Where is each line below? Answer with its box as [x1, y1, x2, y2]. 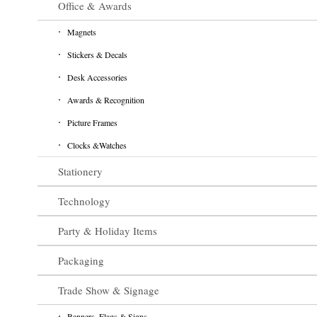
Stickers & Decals [67, 48, 127, 60]
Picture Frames [67, 116, 117, 128]
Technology [57, 193, 110, 208]
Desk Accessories [67, 71, 127, 83]
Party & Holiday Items [57, 223, 157, 238]
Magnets [67, 25, 96, 38]
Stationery [57, 163, 103, 178]
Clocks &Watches [67, 139, 127, 151]
